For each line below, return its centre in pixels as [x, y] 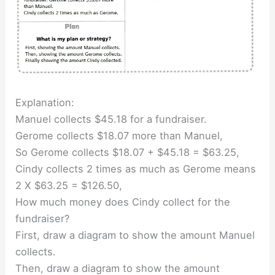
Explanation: [45, 102]
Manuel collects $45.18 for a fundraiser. [111, 119]
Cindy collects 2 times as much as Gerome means [136, 168]
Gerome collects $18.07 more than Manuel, [119, 135]
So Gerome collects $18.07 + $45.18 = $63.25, [128, 152]
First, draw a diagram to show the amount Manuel [135, 235]
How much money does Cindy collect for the [123, 202]
